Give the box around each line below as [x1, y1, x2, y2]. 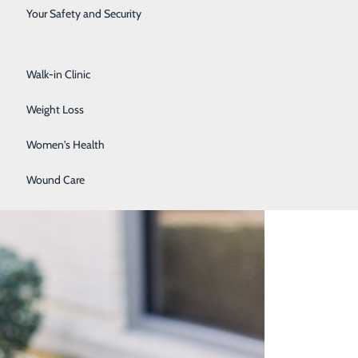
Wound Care [26, 173, 85, 187]
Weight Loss [26, 102, 84, 117]
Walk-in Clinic [26, 67, 90, 82]
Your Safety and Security [26, 6, 141, 21]
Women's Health [26, 137, 105, 152]
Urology [26, 32, 66, 46]
